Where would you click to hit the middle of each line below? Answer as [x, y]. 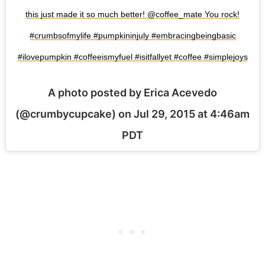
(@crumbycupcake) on [75, 114]
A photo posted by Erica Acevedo [132, 93]
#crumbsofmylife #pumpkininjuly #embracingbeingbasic [132, 36]
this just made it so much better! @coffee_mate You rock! [132, 14]
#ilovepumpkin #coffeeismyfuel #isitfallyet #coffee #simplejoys [132, 57]
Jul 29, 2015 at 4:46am [192, 114]
